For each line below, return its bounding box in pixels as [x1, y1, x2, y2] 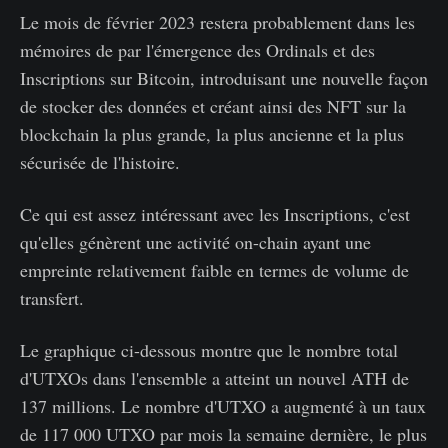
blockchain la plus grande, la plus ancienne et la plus [20, 122, 404, 147]
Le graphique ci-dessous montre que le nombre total [20, 338, 398, 363]
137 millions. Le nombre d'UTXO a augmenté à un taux [20, 394, 426, 419]
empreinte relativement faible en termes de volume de [20, 258, 409, 283]
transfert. [20, 286, 84, 311]
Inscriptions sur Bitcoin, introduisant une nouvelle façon [20, 66, 428, 91]
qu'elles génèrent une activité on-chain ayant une [20, 230, 371, 255]
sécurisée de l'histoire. [20, 150, 180, 175]
